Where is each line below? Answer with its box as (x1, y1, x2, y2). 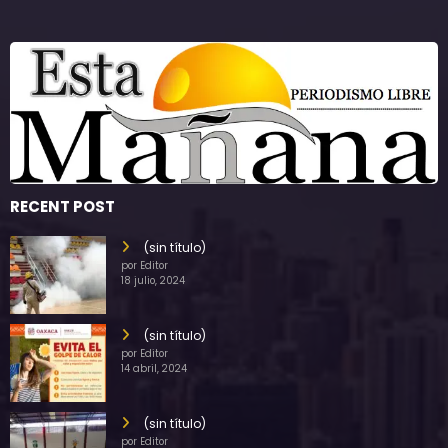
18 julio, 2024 (121, 274, 185, 288)
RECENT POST (10, 196, 115, 218)
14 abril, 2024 (121, 362, 187, 376)
